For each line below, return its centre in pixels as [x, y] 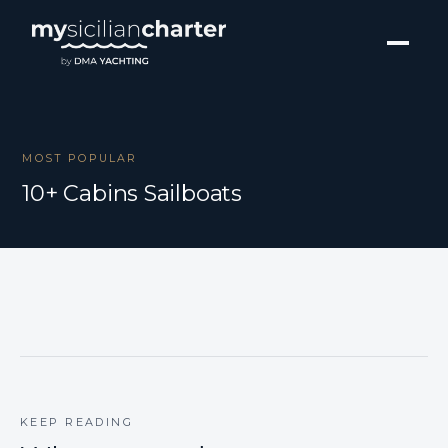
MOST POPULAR [80, 158]
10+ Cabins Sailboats [132, 193]
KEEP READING [77, 422]
